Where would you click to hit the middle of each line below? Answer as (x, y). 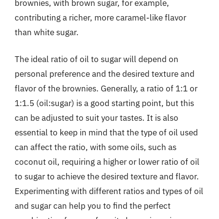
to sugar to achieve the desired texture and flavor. (107, 176)
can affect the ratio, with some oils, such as (96, 147)
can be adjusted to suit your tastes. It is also (97, 118)
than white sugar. (47, 32)
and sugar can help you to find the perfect (93, 206)
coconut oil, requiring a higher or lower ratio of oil (107, 162)
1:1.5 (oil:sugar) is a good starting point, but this (104, 103)
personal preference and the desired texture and (105, 74)
